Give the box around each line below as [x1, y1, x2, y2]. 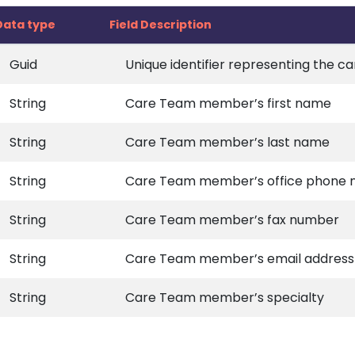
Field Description [109, 17, 212, 32]
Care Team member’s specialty [125, 288, 324, 307]
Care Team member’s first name [125, 94, 331, 113]
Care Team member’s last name [125, 133, 330, 151]
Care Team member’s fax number [125, 211, 339, 229]
